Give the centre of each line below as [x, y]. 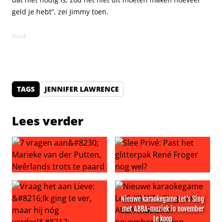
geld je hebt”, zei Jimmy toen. [60, 12]
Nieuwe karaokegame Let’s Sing [163, 199]
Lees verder [48, 121]
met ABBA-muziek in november [163, 209]
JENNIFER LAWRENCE [82, 89]
